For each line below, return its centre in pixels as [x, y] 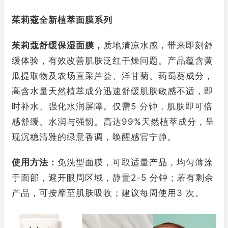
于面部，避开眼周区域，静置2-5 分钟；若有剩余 [113, 178]
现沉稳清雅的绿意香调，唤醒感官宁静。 [94, 137]
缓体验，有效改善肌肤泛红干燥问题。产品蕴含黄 [112, 61]
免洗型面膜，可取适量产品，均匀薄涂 [135, 163]
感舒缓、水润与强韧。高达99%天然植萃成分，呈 [113, 122]
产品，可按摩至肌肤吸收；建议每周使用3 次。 [108, 193]
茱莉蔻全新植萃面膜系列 [62, 20]
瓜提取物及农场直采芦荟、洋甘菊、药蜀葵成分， [112, 76]
